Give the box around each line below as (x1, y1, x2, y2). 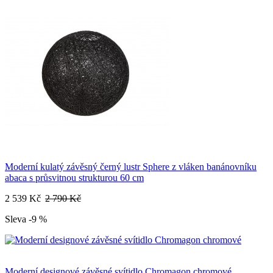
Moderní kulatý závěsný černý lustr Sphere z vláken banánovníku (5, 161, 257, 172)
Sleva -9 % (5, 214, 47, 225)
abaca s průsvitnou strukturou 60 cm (5, 172, 144, 183)
